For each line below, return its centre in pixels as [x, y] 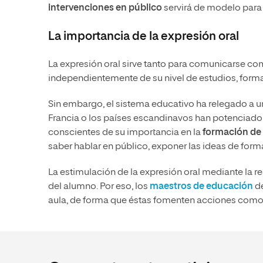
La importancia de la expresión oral [144, 37]
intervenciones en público [105, 9]
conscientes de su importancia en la [125, 133]
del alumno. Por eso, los [99, 187]
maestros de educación [201, 187]
